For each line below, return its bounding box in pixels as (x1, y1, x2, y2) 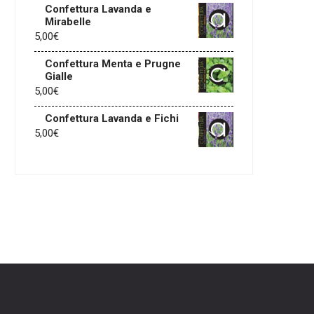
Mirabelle (45, 15, 91, 28)
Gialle (45, 70, 73, 83)
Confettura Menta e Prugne (45, 57, 181, 70)
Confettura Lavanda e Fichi (45, 112, 179, 125)
